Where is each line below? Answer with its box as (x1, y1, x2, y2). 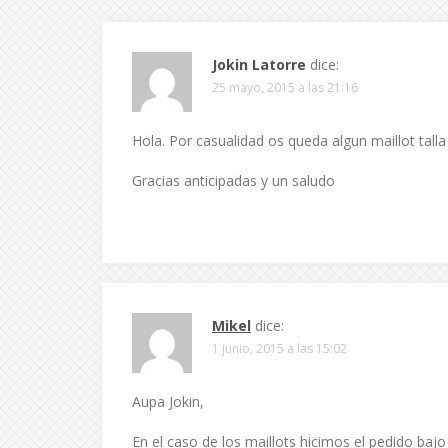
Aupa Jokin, (132, 392, 204, 411)
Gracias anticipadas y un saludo (132, 171, 335, 190)
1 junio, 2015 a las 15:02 (212, 340, 347, 357)
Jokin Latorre (212, 55, 306, 74)
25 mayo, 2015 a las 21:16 (212, 79, 358, 96)
